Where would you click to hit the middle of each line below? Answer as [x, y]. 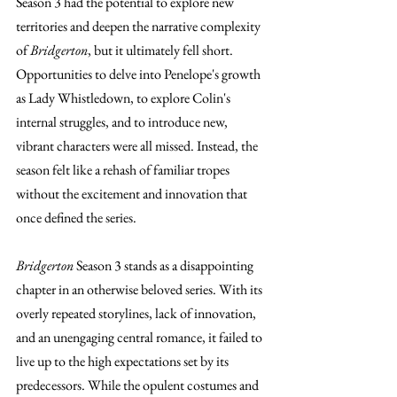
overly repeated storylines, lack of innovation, [137, 313]
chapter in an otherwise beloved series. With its [140, 289]
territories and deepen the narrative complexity [140, 26]
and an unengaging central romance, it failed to [140, 337]
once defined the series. [76, 217]
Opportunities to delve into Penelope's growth [140, 74]
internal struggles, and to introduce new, [123, 121]
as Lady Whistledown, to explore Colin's [125, 97]
